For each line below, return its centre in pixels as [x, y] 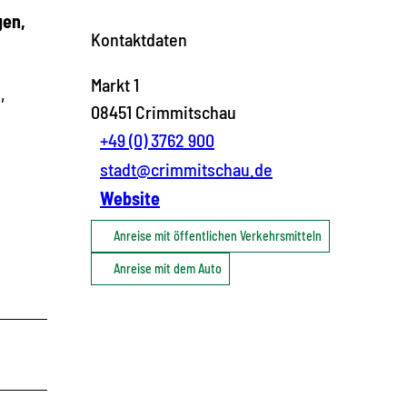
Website [130, 198]
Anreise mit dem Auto [168, 268]
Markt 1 [115, 84]
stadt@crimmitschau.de [186, 169]
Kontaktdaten [139, 39]
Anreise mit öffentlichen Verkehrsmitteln [218, 235]
